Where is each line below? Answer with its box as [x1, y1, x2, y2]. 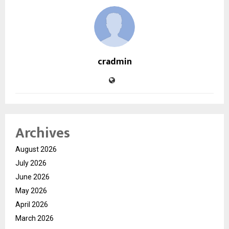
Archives [15, 121, 70, 146]
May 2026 [15, 187, 47, 195]
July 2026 [15, 159, 47, 168]
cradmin [97, 54, 132, 70]
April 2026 [15, 200, 48, 209]
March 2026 [15, 214, 54, 223]
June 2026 [15, 173, 50, 181]
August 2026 [15, 145, 57, 154]
